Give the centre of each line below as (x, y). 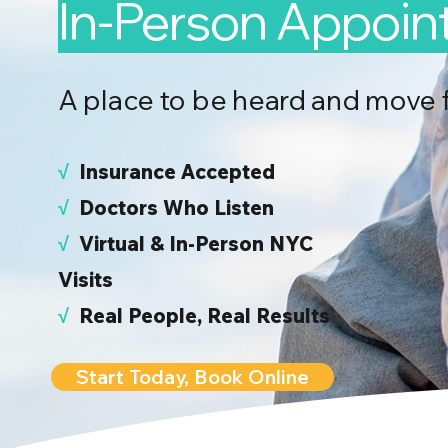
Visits (88, 279)
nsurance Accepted (183, 171)
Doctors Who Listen (179, 207)
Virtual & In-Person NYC (196, 243)
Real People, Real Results (204, 315)
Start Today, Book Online (192, 376)
